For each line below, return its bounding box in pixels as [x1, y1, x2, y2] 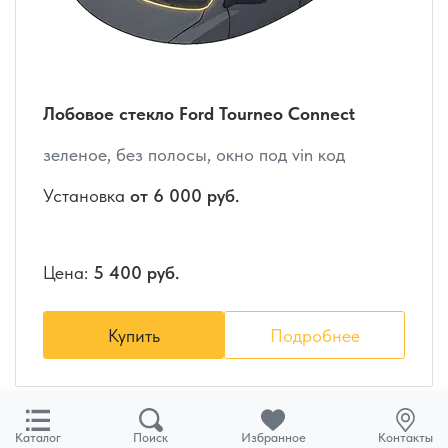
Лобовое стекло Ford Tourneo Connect [43, 102, 355, 124]
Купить [107, 324, 160, 346]
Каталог [15, 429, 61, 445]
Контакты [377, 429, 433, 445]
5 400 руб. [93, 261, 179, 283]
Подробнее [269, 324, 360, 346]
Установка [43, 184, 130, 206]
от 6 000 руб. [130, 184, 239, 206]
